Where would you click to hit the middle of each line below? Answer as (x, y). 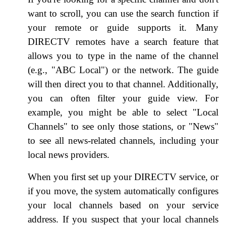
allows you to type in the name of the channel (123, 55)
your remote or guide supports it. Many (123, 27)
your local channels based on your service (123, 205)
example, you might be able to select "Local (123, 112)
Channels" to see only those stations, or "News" (123, 126)
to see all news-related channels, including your (123, 140)
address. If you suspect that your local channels (123, 219)
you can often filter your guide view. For (123, 98)
